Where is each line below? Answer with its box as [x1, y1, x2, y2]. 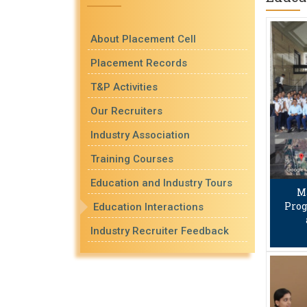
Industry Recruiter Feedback [90, 225, 229, 237]
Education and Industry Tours [90, 177, 232, 189]
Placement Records [90, 57, 187, 69]
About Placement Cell [90, 33, 196, 45]
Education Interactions [93, 201, 204, 213]
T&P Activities [90, 81, 158, 93]
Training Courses [90, 153, 173, 165]
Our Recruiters [90, 105, 162, 117]
